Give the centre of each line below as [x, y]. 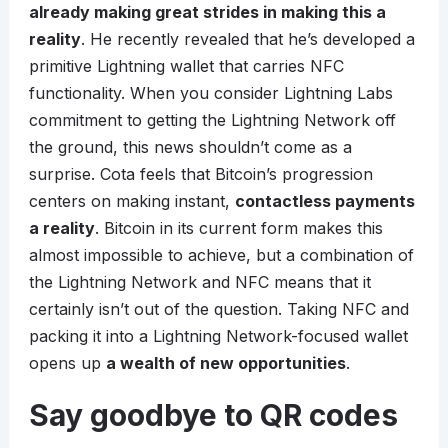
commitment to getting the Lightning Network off [212, 120]
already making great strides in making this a [207, 12]
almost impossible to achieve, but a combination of [221, 255]
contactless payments [324, 201]
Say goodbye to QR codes [213, 415]
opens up [67, 363]
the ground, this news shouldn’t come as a [190, 147]
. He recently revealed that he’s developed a [247, 39]
